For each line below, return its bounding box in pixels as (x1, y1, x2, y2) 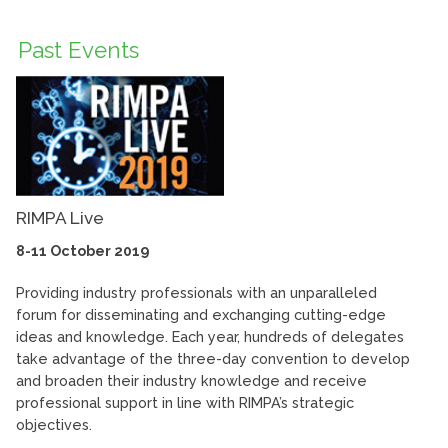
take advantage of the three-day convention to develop (16, 350, 410, 368)
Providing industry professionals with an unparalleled (16, 284, 377, 302)
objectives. (16, 416, 92, 434)
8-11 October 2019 (16, 242, 149, 260)
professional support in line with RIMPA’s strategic (16, 394, 354, 412)
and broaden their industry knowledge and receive (16, 372, 367, 390)
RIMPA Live (16, 208, 104, 229)
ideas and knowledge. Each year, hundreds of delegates (16, 328, 404, 346)
